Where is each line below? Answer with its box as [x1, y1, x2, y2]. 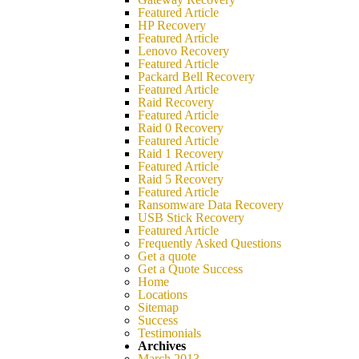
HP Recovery [138, 18, 206, 32]
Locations [138, 288, 188, 301]
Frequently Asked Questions [138, 236, 281, 250]
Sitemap [138, 301, 179, 314]
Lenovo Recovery [138, 44, 229, 58]
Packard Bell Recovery [138, 70, 255, 83]
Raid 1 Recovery [138, 147, 224, 160]
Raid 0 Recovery [138, 121, 224, 135]
